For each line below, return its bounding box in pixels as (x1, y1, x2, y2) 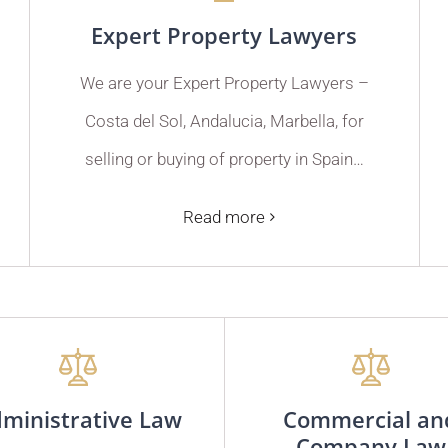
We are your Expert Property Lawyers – (79, 72, 369, 93)
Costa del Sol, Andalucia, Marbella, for (84, 110, 364, 131)
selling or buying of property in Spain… (84, 148, 364, 169)
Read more (183, 206, 266, 227)
